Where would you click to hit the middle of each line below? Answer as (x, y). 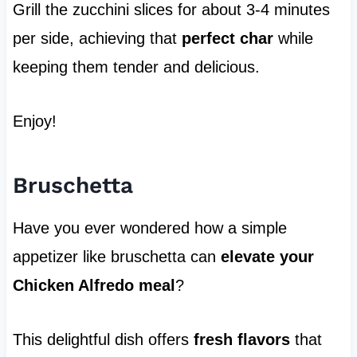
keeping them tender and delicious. (136, 67)
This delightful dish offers (103, 340)
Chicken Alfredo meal (94, 286)
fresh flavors (241, 340)
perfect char (227, 39)
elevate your (267, 257)
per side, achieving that (97, 39)
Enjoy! (34, 122)
